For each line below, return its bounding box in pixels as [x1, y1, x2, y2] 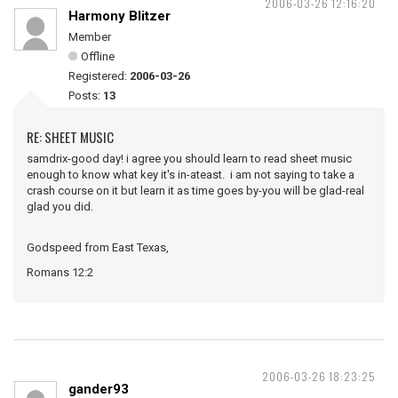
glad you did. [27, 200, 93, 213]
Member [68, 30, 111, 44]
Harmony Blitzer [68, 8, 171, 24]
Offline [81, 50, 115, 63]
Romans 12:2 [27, 266, 93, 279]
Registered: [68, 69, 130, 83]
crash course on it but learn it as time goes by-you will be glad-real [27, 184, 364, 197]
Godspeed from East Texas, [27, 241, 169, 254]
